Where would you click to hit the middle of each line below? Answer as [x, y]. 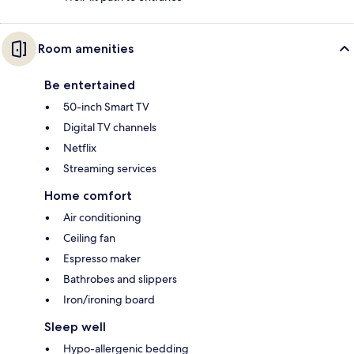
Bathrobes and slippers [120, 279]
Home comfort [88, 195]
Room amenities [86, 48]
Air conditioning [102, 217]
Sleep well [75, 326]
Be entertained [90, 85]
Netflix [80, 147]
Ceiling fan [89, 237]
